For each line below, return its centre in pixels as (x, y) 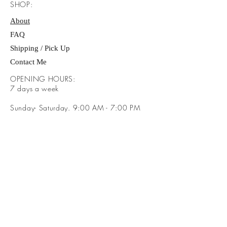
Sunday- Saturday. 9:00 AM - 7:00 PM (75, 108)
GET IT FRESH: (34, 189)
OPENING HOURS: (43, 79)
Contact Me (28, 62)
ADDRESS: (27, 142)
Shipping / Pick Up (41, 48)
